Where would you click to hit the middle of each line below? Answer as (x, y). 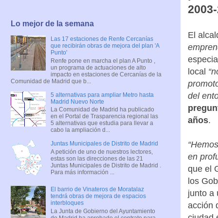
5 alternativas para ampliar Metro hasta (102, 95)
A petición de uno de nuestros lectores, (101, 152)
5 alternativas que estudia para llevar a (102, 123)
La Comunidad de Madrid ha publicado (102, 110)
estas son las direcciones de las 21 (97, 158)
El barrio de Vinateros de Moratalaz (97, 190)
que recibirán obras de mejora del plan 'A (105, 46)
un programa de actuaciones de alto (98, 67)
